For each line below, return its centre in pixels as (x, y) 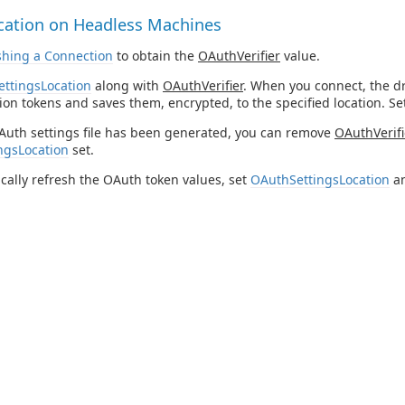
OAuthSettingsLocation (320, 179)
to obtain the (155, 55)
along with (127, 85)
